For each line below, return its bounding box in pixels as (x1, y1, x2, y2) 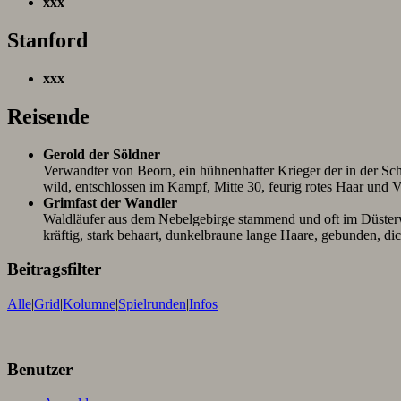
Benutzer (7, 359, 73, 379)
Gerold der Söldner (43, 146, 160, 162)
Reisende (7, 104, 90, 128)
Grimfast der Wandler (43, 194, 177, 210)
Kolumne (63, 296, 115, 312)
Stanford (7, 28, 88, 52)
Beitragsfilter (7, 260, 101, 279)
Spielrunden (118, 296, 186, 312)
